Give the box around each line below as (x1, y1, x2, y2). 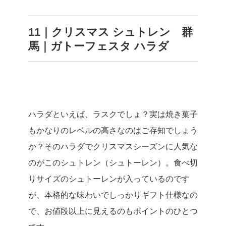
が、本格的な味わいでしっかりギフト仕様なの (28, 190, 198, 199)
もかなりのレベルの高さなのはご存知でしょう (28, 126, 198, 135)
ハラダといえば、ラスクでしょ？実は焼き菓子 (28, 109, 198, 119)
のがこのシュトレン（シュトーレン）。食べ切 (28, 158, 198, 167)
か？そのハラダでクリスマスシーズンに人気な (28, 142, 198, 151)
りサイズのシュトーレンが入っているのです (28, 174, 190, 183)
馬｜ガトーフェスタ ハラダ (28, 39, 169, 52)
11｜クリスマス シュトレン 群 (28, 25, 193, 38)
